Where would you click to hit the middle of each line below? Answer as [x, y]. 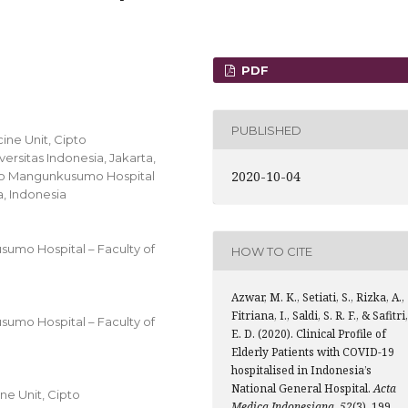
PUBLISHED [266, 130]
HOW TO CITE [272, 251]
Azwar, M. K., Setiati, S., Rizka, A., [318, 297]
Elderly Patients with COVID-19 [313, 352]
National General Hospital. [302, 388]
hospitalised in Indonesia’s [301, 370]
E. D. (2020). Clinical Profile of [309, 334]
